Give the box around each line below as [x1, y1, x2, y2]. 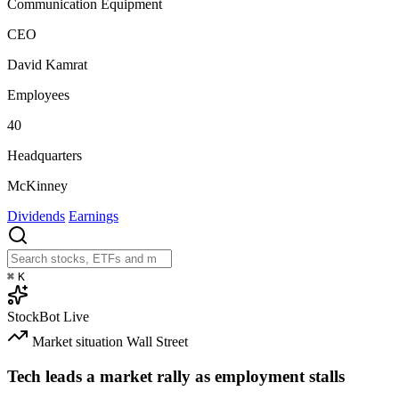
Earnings [69, 208, 118, 224]
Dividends [7, 208, 65, 224]
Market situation [32, 334, 123, 350]
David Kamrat [7, 57, 87, 73]
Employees [7, 87, 69, 103]
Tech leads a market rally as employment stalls [7, 366, 345, 386]
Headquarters [7, 148, 82, 164]
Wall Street [126, 334, 188, 350]
